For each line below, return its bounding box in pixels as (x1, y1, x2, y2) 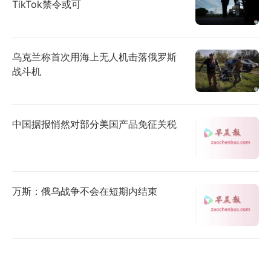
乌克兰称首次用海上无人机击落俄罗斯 (12, 50, 177, 63)
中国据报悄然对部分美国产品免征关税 (12, 117, 177, 130)
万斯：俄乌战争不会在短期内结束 (12, 184, 157, 197)
